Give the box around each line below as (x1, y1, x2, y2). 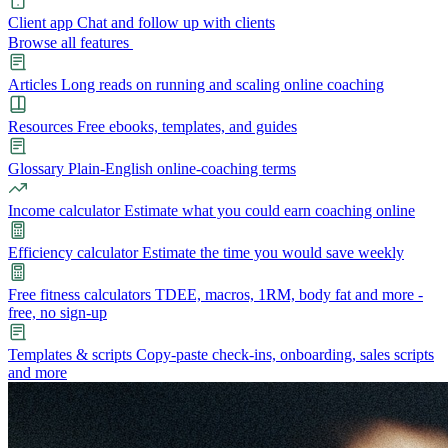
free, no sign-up (8, 303, 107, 321)
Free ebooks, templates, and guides (77, 117, 297, 135)
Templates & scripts (8, 345, 132, 363)
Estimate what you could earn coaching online (124, 201, 415, 219)
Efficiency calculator (8, 243, 138, 261)
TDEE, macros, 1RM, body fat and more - (155, 285, 423, 303)
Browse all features (8, 33, 129, 51)
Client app (8, 13, 73, 31)
